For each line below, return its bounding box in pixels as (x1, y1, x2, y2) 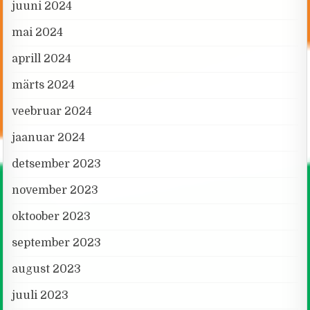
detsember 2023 (12, 157, 102, 170)
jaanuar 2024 (12, 131, 86, 144)
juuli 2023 (12, 289, 69, 302)
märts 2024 (12, 78, 75, 91)
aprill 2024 (12, 52, 72, 65)
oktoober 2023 (12, 210, 91, 223)
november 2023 (12, 183, 99, 197)
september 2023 (12, 236, 102, 249)
